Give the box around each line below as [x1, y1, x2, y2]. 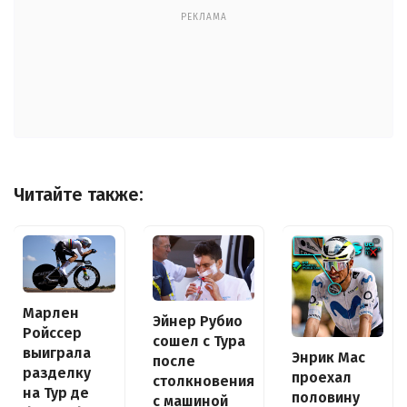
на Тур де [23, 384, 89, 402]
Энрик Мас [291, 348, 365, 366]
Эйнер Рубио [152, 313, 243, 331]
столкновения [152, 372, 254, 391]
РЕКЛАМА [180, 12, 227, 24]
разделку [23, 364, 91, 382]
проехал [291, 368, 352, 386]
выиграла [23, 344, 91, 362]
